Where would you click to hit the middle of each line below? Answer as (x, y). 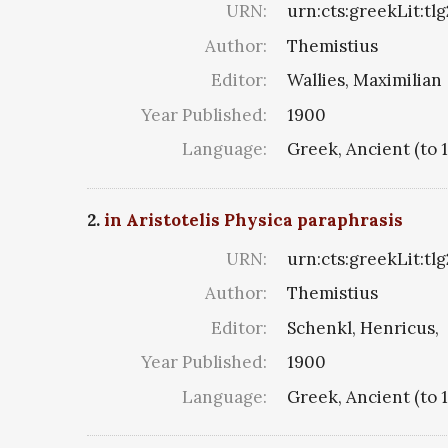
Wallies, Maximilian (364, 80)
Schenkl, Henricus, (363, 327)
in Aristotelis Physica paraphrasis (253, 219)
